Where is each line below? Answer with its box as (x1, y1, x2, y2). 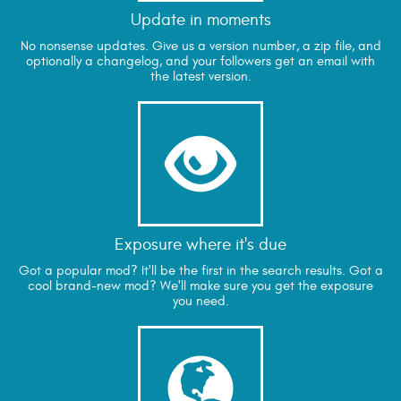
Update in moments (130, 10, 271, 30)
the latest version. (149, 68, 252, 84)
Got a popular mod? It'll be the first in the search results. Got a (18, 262, 383, 278)
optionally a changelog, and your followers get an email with (26, 53, 375, 69)
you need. (172, 293, 229, 309)
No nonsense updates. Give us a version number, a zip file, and (20, 38, 381, 54)
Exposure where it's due (115, 235, 286, 255)
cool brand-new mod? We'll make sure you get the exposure (28, 277, 373, 294)
